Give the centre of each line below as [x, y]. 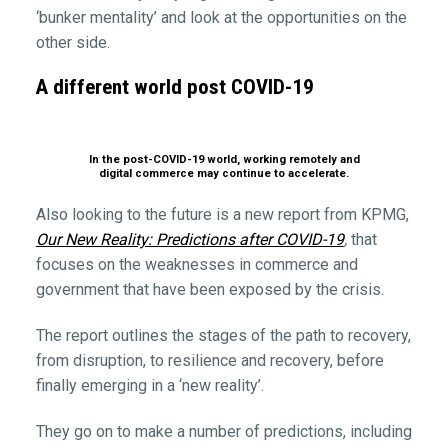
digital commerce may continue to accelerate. [224, 174]
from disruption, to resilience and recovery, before [209, 361]
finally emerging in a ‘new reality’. [149, 386]
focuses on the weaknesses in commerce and [196, 265]
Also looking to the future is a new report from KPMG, [222, 215]
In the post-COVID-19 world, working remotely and [224, 160]
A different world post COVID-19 [174, 86]
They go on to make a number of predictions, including [223, 431]
